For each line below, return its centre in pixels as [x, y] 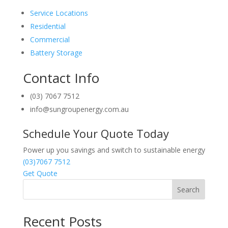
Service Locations [59, 13]
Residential [48, 26]
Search [189, 190]
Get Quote [40, 174]
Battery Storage [56, 53]
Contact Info [61, 78]
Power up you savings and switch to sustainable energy [114, 150]
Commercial [50, 40]
